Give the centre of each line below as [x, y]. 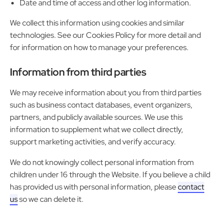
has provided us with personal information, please [94, 187]
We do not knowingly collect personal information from [102, 162]
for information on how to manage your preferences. [99, 48]
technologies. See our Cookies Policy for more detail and [105, 35]
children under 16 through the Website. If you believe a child [110, 174]
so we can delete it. [51, 199]
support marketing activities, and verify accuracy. [93, 142]
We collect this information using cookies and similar [97, 23]
